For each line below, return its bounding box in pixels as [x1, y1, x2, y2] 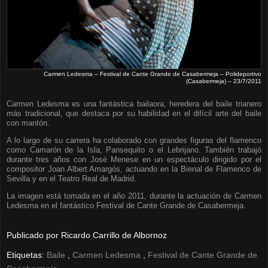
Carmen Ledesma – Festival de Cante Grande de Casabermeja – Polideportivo [44, 71, 261, 78]
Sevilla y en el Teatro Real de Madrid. [7, 174, 136, 184]
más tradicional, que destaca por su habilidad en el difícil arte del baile [7, 109, 261, 118]
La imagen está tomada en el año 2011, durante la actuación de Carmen [7, 191, 261, 201]
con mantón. [7, 118, 50, 128]
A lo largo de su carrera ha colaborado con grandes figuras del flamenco [7, 136, 261, 145]
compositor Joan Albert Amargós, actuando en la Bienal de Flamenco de [7, 165, 261, 174]
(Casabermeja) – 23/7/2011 [186, 78, 261, 85]
